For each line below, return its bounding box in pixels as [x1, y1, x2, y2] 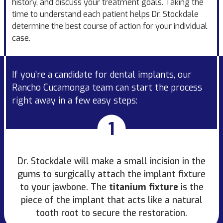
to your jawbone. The [19, 181, 109, 193]
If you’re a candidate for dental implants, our [12, 68, 192, 81]
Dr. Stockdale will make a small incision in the [17, 155, 206, 167]
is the [178, 181, 204, 193]
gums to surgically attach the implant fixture [17, 168, 206, 180]
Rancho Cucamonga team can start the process [12, 81, 202, 94]
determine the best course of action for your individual [12, 20, 208, 31]
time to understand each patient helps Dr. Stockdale [12, 8, 199, 19]
